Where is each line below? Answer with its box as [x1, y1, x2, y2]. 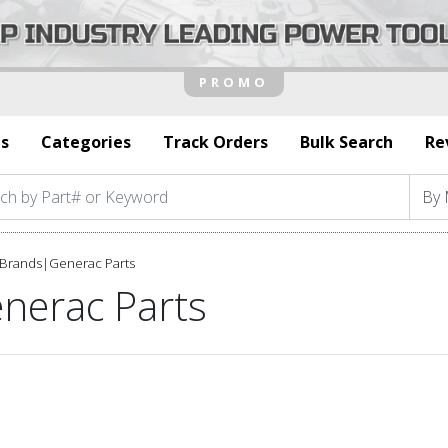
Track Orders [163, 130, 268, 153]
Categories [41, 130, 131, 153]
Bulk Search [300, 130, 393, 153]
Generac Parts [49, 253, 135, 272]
